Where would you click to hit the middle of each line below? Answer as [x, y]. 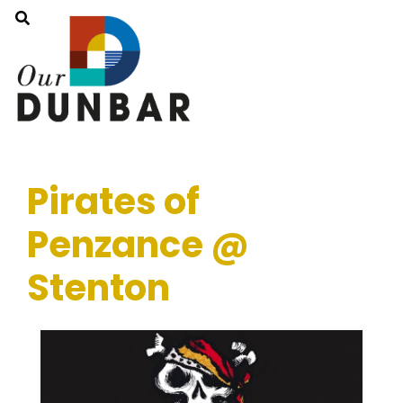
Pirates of [113, 201]
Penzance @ [138, 245]
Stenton [99, 288]
